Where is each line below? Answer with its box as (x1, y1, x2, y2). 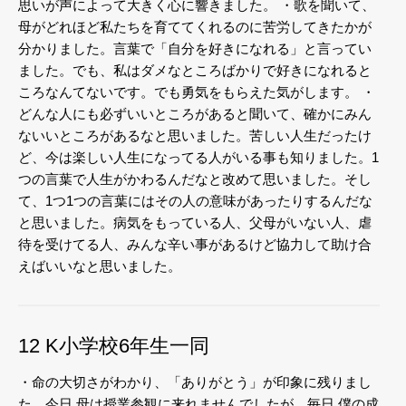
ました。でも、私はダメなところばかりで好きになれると (18, 62, 372, 78)
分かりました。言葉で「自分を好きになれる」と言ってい (18, 40, 372, 56)
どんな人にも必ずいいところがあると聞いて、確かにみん (18, 105, 372, 121)
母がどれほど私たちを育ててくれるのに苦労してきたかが (18, 18, 372, 34)
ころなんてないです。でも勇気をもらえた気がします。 (18, 83, 358, 100)
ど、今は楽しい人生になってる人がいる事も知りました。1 (18, 149, 379, 165)
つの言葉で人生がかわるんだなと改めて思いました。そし (18, 170, 372, 187)
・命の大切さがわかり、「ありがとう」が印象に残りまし (18, 373, 372, 390)
